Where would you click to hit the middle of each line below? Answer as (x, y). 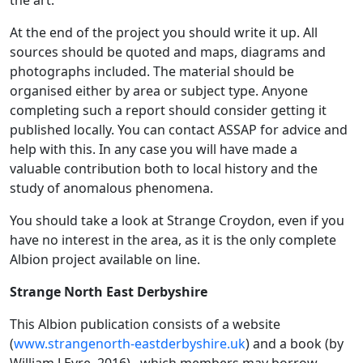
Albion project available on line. (105, 259)
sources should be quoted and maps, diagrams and (168, 51)
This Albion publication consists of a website (145, 324)
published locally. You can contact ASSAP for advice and (179, 129)
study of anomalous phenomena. (111, 188)
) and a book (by (295, 343)
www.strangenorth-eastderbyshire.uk (130, 343)
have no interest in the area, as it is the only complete (173, 239)
